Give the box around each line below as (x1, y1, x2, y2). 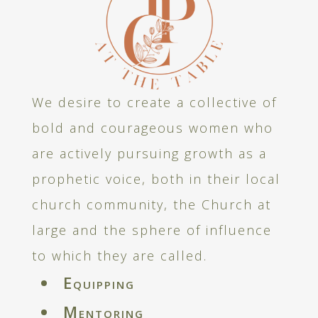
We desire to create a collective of (31, 94, 277, 111)
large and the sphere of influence (31, 221, 272, 239)
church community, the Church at (31, 196, 271, 214)
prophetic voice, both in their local (31, 170, 280, 188)
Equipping (63, 272, 136, 294)
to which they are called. (31, 247, 207, 265)
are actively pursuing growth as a (31, 145, 267, 163)
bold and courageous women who (31, 119, 273, 137)
